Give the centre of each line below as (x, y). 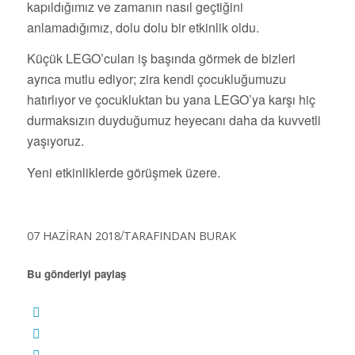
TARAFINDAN (161, 236)
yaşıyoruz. (55, 141)
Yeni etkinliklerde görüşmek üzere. (123, 172)
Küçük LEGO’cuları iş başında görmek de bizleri (161, 59)
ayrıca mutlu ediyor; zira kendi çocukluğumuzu (156, 79)
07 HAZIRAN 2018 (73, 236)
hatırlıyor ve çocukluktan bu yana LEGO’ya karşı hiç (171, 100)
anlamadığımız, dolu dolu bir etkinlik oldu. (143, 27)
